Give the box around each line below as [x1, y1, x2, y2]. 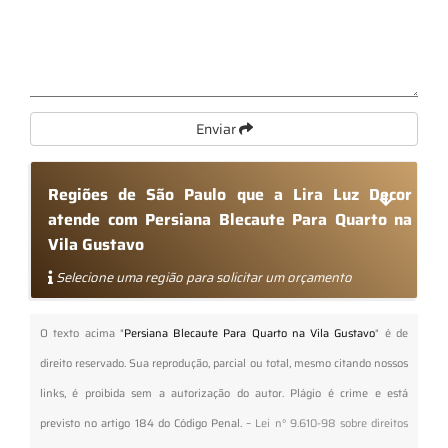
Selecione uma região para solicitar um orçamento [53, 266, 352, 288]
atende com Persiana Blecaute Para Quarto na [48, 206, 412, 232]
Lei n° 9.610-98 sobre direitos [255, 414, 409, 432]
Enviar [195, 117, 239, 140]
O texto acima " [40, 324, 124, 342]
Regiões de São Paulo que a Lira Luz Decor [48, 181, 412, 207]
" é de [375, 324, 409, 342]
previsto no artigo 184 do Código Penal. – [40, 414, 256, 432]
